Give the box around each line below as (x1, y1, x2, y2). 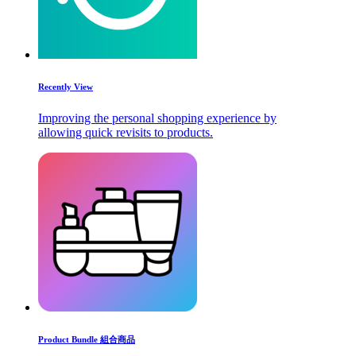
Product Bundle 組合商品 (38, 335, 135, 345)
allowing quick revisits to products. (38, 126, 213, 140)
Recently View (38, 82, 93, 92)
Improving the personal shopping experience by (38, 111, 277, 126)
